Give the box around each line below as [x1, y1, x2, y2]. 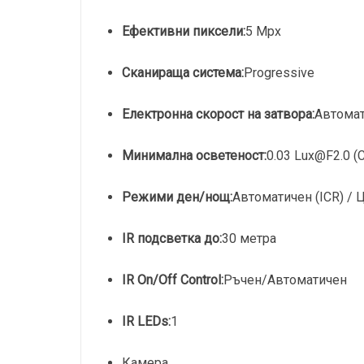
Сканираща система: [122, 65, 245, 80]
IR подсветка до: [122, 231, 223, 246]
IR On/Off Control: [122, 272, 224, 288]
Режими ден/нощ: [122, 189, 233, 205]
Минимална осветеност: [122, 148, 267, 163]
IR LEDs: [122, 314, 171, 329]
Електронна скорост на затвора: [122, 106, 315, 122]
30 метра [222, 231, 277, 246]
